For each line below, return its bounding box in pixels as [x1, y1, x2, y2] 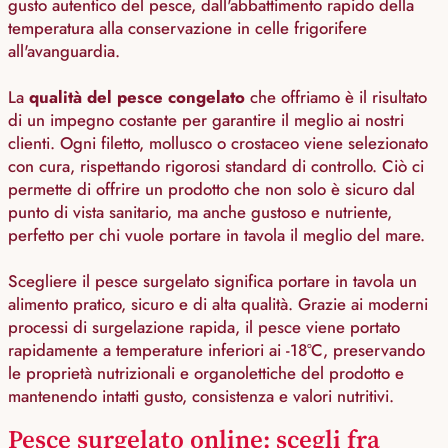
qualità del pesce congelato [29, 85, 245, 110]
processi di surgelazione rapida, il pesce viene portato [8, 315, 400, 340]
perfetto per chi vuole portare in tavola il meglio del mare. [8, 223, 425, 248]
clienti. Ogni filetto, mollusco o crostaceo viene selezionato [8, 131, 428, 156]
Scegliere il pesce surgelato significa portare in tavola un [8, 269, 417, 294]
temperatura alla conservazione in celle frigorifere [8, 16, 367, 41]
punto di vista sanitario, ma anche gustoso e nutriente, [8, 200, 392, 225]
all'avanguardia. [8, 39, 120, 64]
